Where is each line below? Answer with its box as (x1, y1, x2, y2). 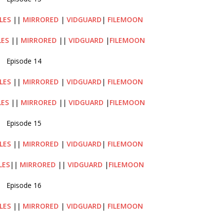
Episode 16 (6, 180, 41, 190)
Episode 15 (6, 118, 41, 128)
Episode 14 (6, 56, 41, 66)
